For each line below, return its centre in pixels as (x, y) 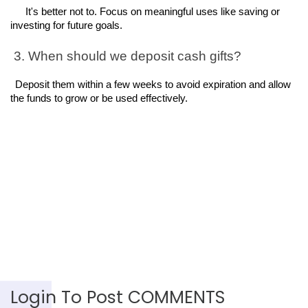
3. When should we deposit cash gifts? (126, 56)
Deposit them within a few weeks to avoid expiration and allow (153, 85)
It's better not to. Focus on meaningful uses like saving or (153, 12)
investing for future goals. (66, 26)
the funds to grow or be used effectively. (99, 99)
